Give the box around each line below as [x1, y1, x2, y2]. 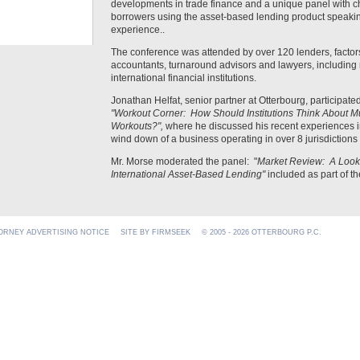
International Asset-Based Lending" [111, 169, 265, 180]
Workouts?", [111, 121, 166, 132]
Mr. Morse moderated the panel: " [111, 156, 257, 167]
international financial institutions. [111, 72, 256, 84]
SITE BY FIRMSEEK [121, 228, 190, 236]
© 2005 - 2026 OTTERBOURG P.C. [202, 228, 321, 236]
